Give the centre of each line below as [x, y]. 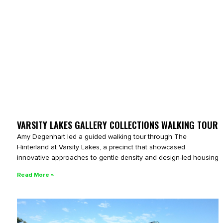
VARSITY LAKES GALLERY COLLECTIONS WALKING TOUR [117, 125]
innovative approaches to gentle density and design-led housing [118, 157]
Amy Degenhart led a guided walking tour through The [102, 136]
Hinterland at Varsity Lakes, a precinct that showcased [101, 147]
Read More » [35, 175]
